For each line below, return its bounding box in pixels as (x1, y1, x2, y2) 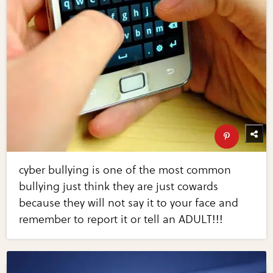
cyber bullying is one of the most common (19, 163, 232, 177)
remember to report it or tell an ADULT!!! (19, 212, 224, 226)
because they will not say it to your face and (19, 196, 239, 210)
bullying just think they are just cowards (19, 179, 219, 193)
